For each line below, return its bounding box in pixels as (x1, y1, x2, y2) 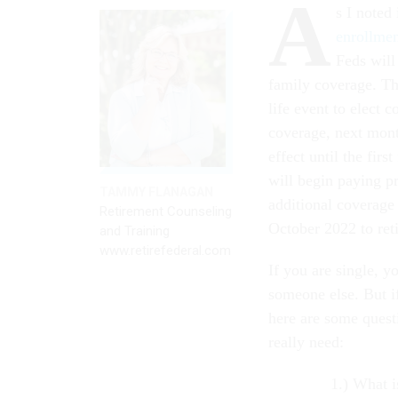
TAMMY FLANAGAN (99, 185, 213, 200)
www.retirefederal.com (99, 243, 231, 259)
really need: (268, 332, 344, 351)
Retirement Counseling (99, 203, 232, 220)
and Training (99, 223, 170, 240)
